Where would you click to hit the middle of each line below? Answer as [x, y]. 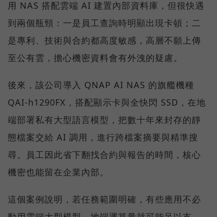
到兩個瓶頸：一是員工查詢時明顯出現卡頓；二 [104, 23]
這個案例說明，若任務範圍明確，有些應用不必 [104, 199]
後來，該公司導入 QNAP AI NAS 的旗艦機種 [101, 85]
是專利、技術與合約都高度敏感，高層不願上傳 [104, 40]
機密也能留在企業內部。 [58, 172]
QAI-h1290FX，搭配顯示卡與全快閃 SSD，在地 [107, 102]
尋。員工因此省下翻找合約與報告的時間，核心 [104, 155]
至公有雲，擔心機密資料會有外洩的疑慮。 [95, 58]
